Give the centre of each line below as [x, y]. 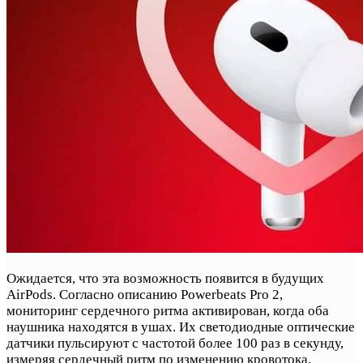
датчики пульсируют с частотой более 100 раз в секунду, [175, 343]
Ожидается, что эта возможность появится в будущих [165, 278]
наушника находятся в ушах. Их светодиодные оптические [181, 327]
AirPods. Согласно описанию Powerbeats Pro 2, [145, 294]
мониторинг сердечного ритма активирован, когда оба [168, 310]
